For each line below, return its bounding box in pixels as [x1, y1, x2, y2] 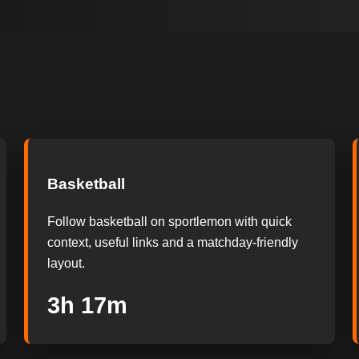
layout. [46, 256, 85, 271]
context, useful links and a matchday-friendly [46, 236, 298, 250]
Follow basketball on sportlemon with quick [46, 215, 292, 229]
